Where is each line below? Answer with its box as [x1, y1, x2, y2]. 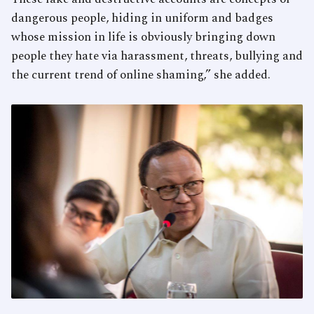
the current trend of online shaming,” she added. [11, 66, 271, 85]
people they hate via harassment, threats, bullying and [11, 47, 303, 66]
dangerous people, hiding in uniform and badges [11, 9, 273, 28]
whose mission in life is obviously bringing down [11, 28, 275, 47]
